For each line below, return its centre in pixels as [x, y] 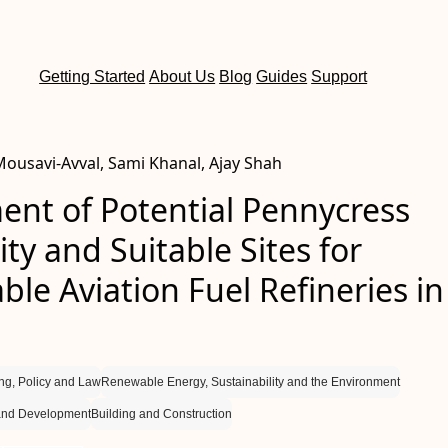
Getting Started [92, 77]
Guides [282, 77]
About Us [182, 77]
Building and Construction [161, 414]
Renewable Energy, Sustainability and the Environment [250, 382]
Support [339, 77]
